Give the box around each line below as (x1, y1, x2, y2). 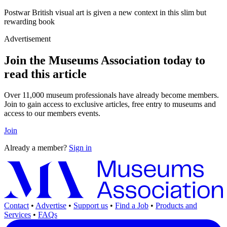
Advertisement (4, 34, 51, 43)
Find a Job (115, 201, 148, 210)
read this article (4, 67, 87, 81)
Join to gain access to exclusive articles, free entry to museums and (4, 100, 216, 109)
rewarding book (4, 17, 55, 26)
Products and (156, 201, 197, 210)
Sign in (69, 143, 92, 153)
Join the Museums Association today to (4, 53, 205, 67)
